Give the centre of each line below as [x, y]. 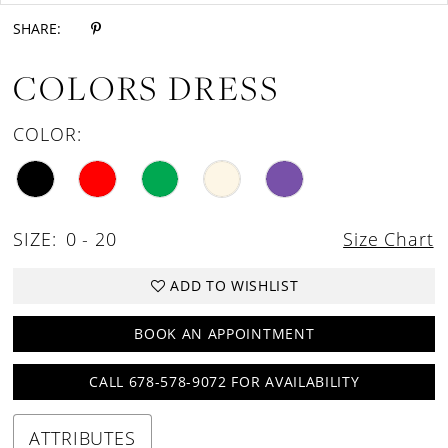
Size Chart [388, 238]
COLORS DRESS [147, 87]
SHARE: [37, 29]
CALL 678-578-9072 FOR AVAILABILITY [224, 381]
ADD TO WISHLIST [234, 286]
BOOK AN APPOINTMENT [224, 333]
